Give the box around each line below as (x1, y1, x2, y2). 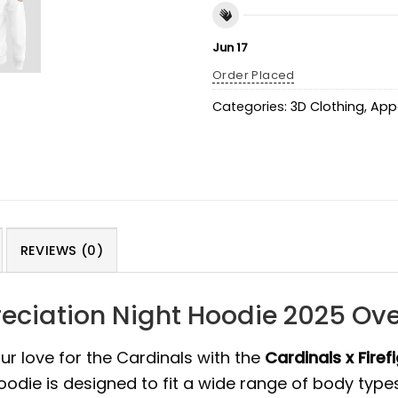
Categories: (212, 98, 291, 116)
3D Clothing (291, 98, 364, 116)
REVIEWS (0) (20, 241, 103, 259)
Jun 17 (212, 38, 248, 56)
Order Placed (212, 66, 295, 84)
